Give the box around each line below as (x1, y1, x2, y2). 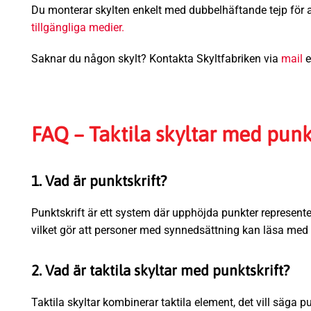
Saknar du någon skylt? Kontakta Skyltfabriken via (31, 52, 281, 66)
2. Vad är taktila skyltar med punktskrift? (31, 261, 289, 278)
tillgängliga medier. (31, 20, 124, 34)
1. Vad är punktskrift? (31, 172, 167, 190)
